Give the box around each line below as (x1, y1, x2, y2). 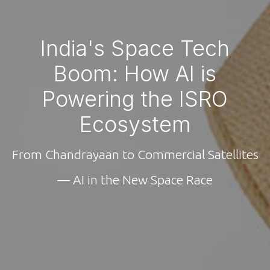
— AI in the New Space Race (57, 172, 213, 187)
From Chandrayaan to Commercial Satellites (11, 146, 259, 162)
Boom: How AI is (54, 60, 216, 87)
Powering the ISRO (42, 85, 228, 112)
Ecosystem (79, 110, 191, 137)
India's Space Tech (40, 34, 230, 61)
